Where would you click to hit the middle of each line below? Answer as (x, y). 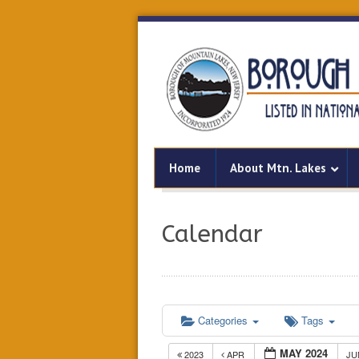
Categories (224, 320)
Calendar (212, 234)
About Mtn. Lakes (278, 168)
